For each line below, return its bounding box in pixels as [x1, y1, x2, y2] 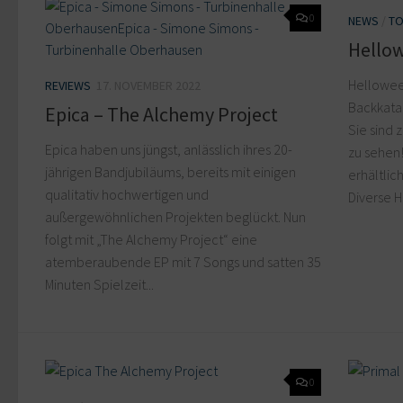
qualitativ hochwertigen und [45, 184, 209, 203]
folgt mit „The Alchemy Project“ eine [45, 229, 257, 248]
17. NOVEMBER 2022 [96, 76, 201, 94]
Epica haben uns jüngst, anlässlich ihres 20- [45, 139, 292, 158]
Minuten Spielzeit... [45, 274, 154, 293]
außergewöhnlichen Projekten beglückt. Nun [45, 207, 306, 226]
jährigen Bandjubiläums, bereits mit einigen [45, 162, 296, 181]
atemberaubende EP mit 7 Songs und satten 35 [45, 252, 321, 271]
